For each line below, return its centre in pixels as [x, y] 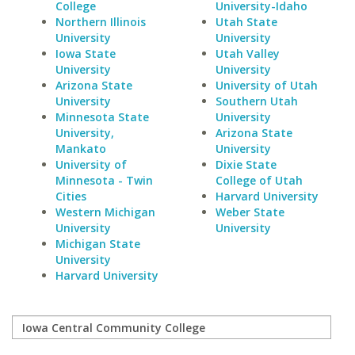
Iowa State [86, 53]
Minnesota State [102, 117]
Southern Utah [256, 101]
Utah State [246, 22]
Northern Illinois [101, 22]
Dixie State [246, 164]
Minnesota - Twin [104, 180]
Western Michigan [105, 212]
